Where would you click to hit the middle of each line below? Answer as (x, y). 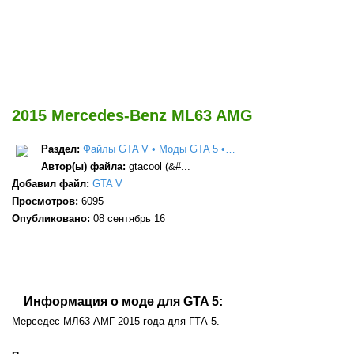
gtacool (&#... (160, 166)
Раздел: (62, 149)
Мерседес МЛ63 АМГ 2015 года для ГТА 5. (116, 321)
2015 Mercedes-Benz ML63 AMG (132, 115)
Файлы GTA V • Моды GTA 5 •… (159, 149)
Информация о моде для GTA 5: (123, 301)
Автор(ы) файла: (85, 166)
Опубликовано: (53, 218)
